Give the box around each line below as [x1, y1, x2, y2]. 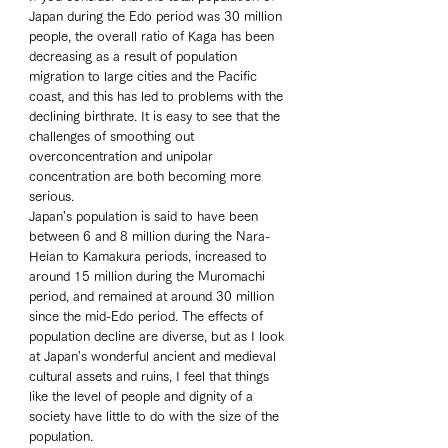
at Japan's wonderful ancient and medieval [29, 349, 280, 363]
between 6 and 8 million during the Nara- [29, 229, 270, 243]
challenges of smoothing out [29, 129, 198, 143]
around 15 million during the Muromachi [29, 269, 269, 283]
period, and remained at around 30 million [29, 289, 278, 303]
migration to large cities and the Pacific [29, 69, 261, 83]
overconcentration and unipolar [29, 149, 217, 163]
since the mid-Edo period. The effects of [29, 309, 267, 323]
